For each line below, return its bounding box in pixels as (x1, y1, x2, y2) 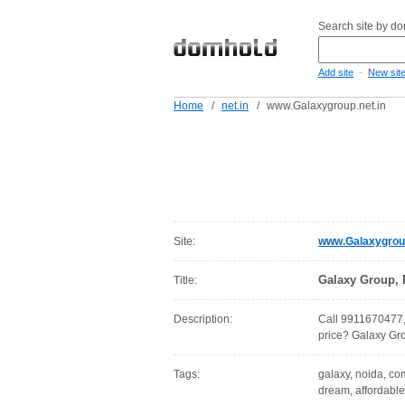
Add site (318, 67, 353, 78)
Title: (174, 274, 197, 287)
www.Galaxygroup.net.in (267, 99, 386, 112)
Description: (174, 313, 232, 325)
